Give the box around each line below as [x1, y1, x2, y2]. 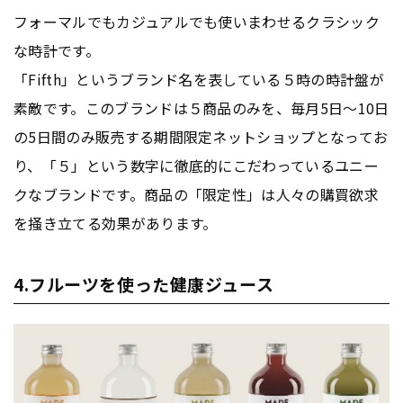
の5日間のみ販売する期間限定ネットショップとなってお [13, 125, 389, 148]
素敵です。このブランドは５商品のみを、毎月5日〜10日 [13, 96, 390, 119]
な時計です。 [13, 39, 100, 61]
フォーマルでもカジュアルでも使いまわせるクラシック [13, 10, 380, 32]
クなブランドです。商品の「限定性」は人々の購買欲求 [13, 183, 380, 205]
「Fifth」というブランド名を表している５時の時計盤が [13, 67, 384, 90]
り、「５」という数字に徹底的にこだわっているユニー [13, 154, 380, 176]
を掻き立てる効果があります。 [13, 211, 218, 234]
